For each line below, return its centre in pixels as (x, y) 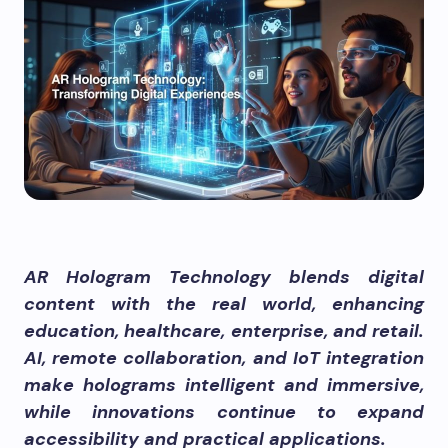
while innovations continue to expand (224, 412)
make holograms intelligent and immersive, (224, 385)
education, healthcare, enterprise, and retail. (224, 331)
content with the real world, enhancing (224, 304)
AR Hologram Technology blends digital (224, 277)
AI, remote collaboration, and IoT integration (224, 358)
